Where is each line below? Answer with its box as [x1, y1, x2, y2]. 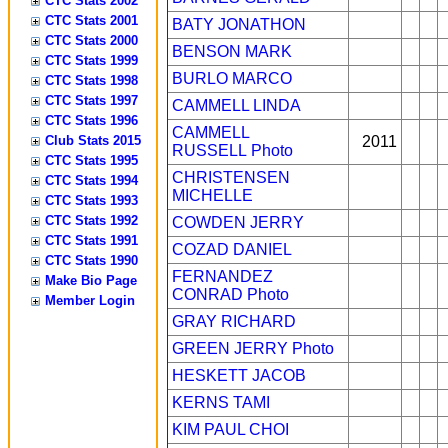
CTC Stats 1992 [45, 213, 138, 228]
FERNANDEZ [172, 268, 273, 285]
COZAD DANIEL [172, 241, 292, 258]
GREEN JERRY [172, 340, 288, 357]
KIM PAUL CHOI [172, 421, 289, 438]
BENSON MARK [172, 43, 292, 60]
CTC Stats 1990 [45, 253, 138, 268]
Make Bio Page [45, 273, 137, 288]
